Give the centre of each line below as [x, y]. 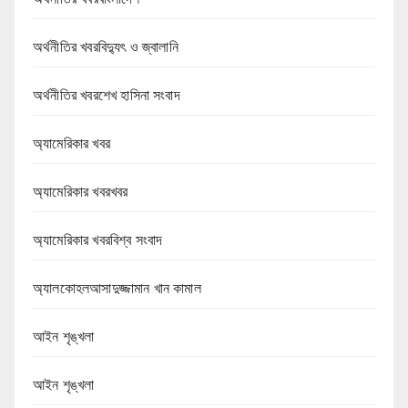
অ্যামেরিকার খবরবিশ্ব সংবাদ [98, 240]
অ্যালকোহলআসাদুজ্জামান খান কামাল [117, 288]
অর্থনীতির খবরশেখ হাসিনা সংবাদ [107, 95]
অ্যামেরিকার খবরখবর [81, 191]
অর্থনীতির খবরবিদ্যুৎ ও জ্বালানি [106, 46]
